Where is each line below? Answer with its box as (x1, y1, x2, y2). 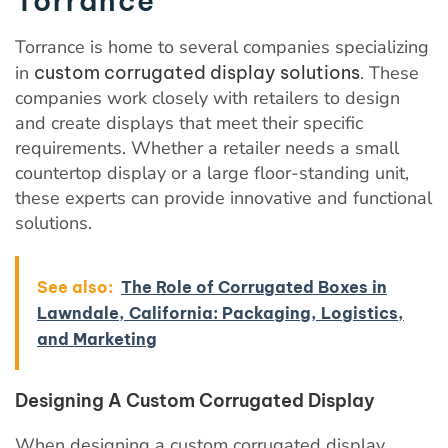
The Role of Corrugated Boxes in (121, 276, 387, 297)
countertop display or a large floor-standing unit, (15, 160, 409, 185)
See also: (37, 276, 113, 297)
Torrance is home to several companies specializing (15, 34, 429, 59)
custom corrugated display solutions (34, 60, 360, 84)
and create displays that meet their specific (15, 110, 363, 135)
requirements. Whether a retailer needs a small (15, 135, 399, 160)
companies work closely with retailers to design (15, 85, 400, 110)
